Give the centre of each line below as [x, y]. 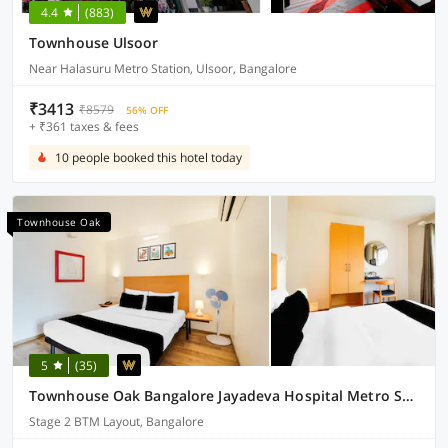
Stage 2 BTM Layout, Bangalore [116, 421]
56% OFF [147, 110]
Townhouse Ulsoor [94, 42]
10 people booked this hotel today [148, 157]
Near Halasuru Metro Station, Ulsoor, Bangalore [163, 68]
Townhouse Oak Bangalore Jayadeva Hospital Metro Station [407, 395]
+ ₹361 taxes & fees [84, 126]
